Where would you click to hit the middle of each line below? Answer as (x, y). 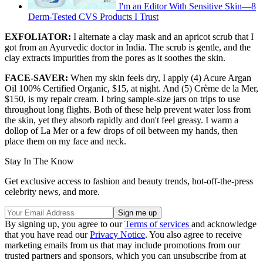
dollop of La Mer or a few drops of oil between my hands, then (121, 130)
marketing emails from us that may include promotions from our (122, 245)
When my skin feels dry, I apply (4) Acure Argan (160, 77)
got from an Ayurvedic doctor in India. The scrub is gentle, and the (128, 47)
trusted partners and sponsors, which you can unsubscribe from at (125, 255)
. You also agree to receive (193, 234)
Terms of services (158, 224)
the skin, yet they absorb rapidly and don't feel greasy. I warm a (122, 120)
